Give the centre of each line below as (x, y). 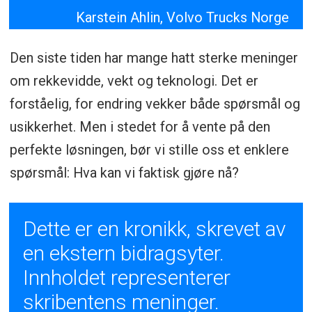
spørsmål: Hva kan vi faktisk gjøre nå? (124, 173)
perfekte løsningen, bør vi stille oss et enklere (149, 150)
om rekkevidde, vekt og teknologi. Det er (134, 81)
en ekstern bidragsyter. (124, 253)
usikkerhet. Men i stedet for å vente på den (140, 127)
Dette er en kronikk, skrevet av (155, 229)
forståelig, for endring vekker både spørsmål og (155, 104)
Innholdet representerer (127, 278)
